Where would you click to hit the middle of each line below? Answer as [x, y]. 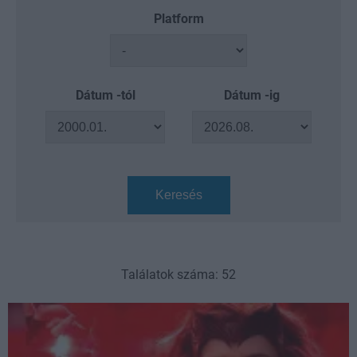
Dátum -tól [105, 95]
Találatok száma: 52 [178, 275]
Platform [178, 19]
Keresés [178, 195]
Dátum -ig [252, 95]
